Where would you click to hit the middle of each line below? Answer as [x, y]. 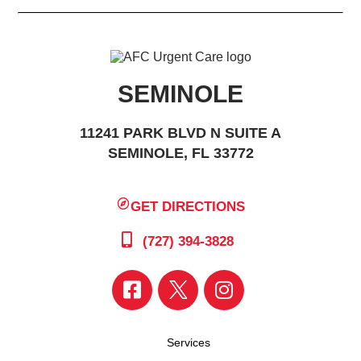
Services [189, 342]
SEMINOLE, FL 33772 [180, 153]
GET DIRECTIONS [188, 206]
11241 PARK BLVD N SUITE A [180, 133]
